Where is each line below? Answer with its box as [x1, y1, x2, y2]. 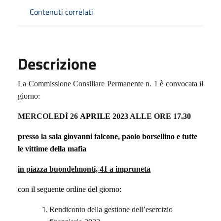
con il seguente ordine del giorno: [18, 184, 121, 193]
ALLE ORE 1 [130, 111, 177, 120]
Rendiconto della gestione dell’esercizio [49, 205, 173, 214]
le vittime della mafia [18, 144, 86, 153]
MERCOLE [18, 111, 59, 120]
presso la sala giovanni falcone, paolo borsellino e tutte [18, 132, 197, 141]
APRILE [80, 111, 110, 120]
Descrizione [18, 51, 96, 75]
